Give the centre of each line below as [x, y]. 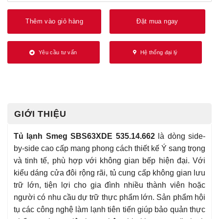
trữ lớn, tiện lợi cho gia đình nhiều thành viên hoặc [109, 185]
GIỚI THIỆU [40, 114]
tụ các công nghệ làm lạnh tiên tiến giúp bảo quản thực [109, 209]
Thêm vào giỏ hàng [54, 22]
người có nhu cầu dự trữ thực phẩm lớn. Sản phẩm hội [109, 197]
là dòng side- [180, 136]
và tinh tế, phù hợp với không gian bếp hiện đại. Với [109, 160]
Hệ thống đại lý [159, 53]
